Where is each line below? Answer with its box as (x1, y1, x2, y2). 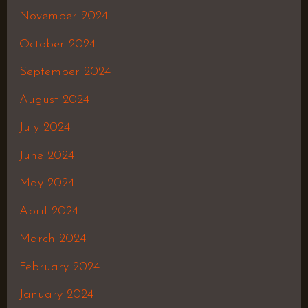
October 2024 (19, 37, 96, 51)
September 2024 (19, 65, 111, 79)
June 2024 (19, 148, 74, 162)
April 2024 (19, 204, 78, 218)
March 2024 (19, 232, 86, 246)
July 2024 (19, 121, 70, 135)
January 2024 (19, 288, 93, 302)
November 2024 (19, 10, 108, 23)
